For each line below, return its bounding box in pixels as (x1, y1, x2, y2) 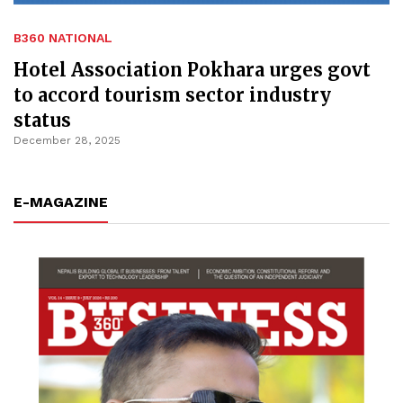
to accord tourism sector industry (13, 84, 331, 107)
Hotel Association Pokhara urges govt (13, 58, 371, 82)
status (13, 109, 71, 132)
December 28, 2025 (13, 134, 121, 148)
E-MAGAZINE (13, 193, 108, 211)
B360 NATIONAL (13, 31, 112, 46)
